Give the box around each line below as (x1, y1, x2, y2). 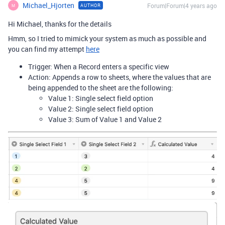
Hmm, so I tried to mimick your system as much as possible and (8, 34, 206, 44)
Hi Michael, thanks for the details (8, 19, 111, 29)
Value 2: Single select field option (48, 104, 153, 114)
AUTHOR (80, 2, 101, 9)
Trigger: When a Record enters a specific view (28, 62, 169, 72)
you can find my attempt (8, 44, 86, 54)
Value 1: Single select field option (48, 93, 153, 103)
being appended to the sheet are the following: (28, 83, 173, 93)
